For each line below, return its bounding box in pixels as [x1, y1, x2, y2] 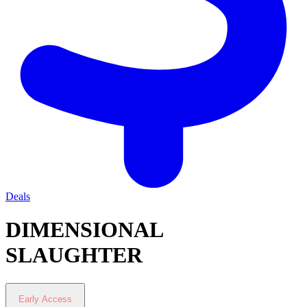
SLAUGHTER [5, 243, 143, 268]
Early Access [19, 294, 72, 305]
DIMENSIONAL [5, 217, 162, 243]
